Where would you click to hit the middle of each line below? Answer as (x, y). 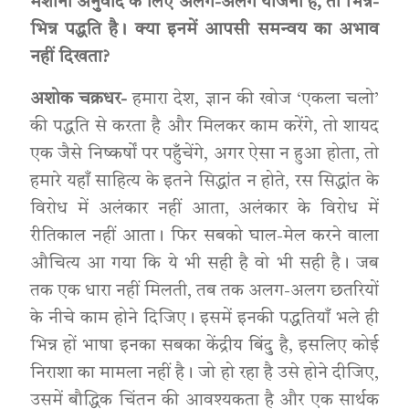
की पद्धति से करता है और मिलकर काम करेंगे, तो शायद (204, 127)
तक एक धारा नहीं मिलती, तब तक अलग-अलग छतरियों (204, 292)
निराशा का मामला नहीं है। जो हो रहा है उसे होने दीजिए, (204, 374)
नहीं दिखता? (69, 58)
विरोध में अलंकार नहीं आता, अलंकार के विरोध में (204, 210)
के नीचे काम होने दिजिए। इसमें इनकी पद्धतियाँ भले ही (204, 319)
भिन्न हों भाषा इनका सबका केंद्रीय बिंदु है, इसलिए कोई (204, 346)
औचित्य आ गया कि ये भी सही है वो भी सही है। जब (204, 264)
